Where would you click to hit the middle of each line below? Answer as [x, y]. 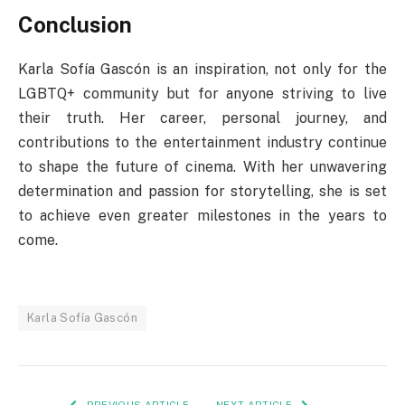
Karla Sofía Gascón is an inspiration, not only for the [202, 69]
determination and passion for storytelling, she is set [202, 191]
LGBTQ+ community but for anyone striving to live [202, 93]
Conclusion [75, 24]
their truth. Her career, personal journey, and [202, 118]
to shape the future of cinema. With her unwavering [202, 166]
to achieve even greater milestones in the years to [202, 215]
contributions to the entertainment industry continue [202, 142]
